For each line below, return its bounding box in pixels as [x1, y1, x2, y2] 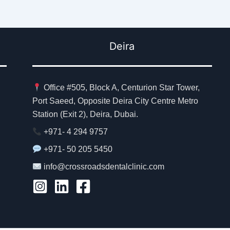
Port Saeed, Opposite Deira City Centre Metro [32, 97, 198, 105]
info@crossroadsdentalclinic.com [44, 162, 165, 171]
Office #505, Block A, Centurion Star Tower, [42, 83, 200, 92]
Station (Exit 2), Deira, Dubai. [32, 110, 138, 119]
